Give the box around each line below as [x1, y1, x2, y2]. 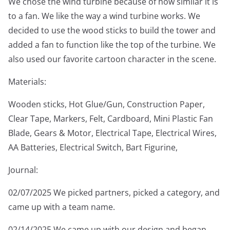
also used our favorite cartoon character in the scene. [8, 53, 216, 65]
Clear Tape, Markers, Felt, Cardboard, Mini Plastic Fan [8, 113, 213, 125]
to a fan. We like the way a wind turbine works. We [8, 10, 200, 22]
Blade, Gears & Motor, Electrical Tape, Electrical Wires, [8, 127, 217, 139]
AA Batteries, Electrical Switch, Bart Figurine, [8, 142, 178, 154]
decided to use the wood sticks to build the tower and [8, 25, 216, 36]
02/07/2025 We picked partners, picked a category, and [8, 187, 220, 199]
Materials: [8, 76, 46, 88]
